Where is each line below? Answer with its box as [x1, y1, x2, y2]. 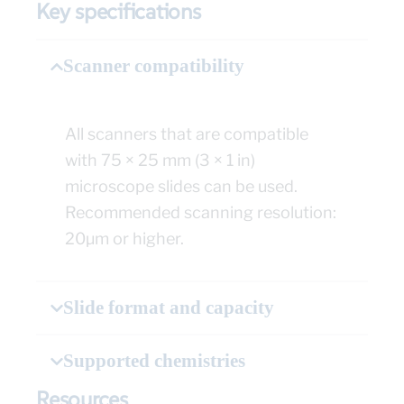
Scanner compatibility [63, 55, 244, 78]
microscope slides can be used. [65, 177, 298, 197]
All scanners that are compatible [65, 124, 308, 144]
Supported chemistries [63, 350, 245, 372]
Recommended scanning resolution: [65, 203, 336, 223]
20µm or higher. [65, 229, 184, 249]
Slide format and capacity [63, 297, 274, 319]
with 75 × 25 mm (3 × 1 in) [65, 151, 255, 170]
